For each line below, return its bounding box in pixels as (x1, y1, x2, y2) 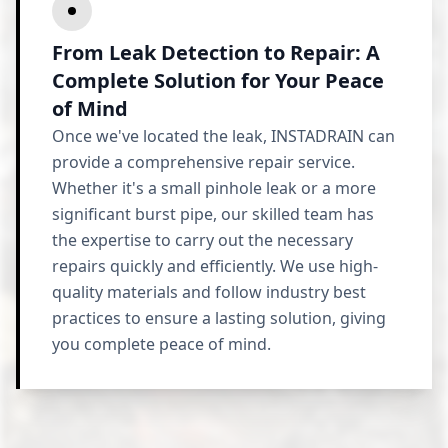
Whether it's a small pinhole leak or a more (52, 177, 376, 199)
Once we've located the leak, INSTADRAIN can (52, 125, 395, 147)
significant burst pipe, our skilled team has (52, 203, 374, 225)
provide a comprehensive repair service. (52, 151, 355, 173)
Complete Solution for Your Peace (52, 67, 384, 94)
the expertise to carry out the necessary (52, 229, 353, 251)
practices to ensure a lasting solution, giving (52, 307, 386, 329)
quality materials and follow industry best (52, 281, 366, 303)
